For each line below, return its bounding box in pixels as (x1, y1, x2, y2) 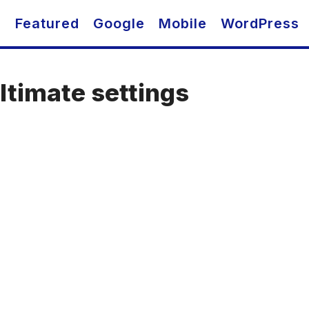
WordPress (221, 15, 299, 32)
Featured (15, 15, 79, 32)
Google (93, 15, 145, 32)
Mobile (159, 15, 207, 32)
